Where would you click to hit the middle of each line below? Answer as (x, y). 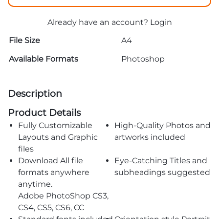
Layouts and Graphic (58, 137)
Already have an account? (99, 22)
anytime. (35, 184)
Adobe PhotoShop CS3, (63, 196)
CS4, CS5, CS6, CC (51, 208)
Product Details (44, 113)
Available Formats (44, 59)
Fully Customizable (55, 126)
